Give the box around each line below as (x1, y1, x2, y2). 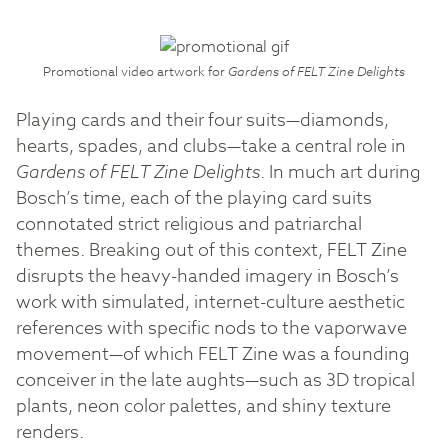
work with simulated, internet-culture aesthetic (16, 288, 405, 316)
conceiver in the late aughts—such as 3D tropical (16, 366, 415, 394)
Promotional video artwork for (43, 62, 228, 81)
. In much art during (260, 158, 421, 186)
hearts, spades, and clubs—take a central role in (16, 132, 406, 160)
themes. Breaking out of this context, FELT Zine (16, 236, 407, 264)
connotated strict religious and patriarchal (16, 210, 362, 238)
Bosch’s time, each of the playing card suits (16, 184, 372, 212)
